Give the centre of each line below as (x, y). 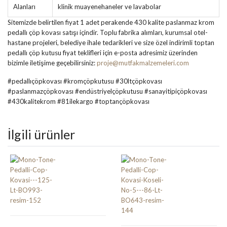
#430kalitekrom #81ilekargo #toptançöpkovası (79, 101)
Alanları (24, 6)
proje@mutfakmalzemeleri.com (143, 63)
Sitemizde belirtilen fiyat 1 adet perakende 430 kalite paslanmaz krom (111, 22)
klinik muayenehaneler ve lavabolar (109, 6)
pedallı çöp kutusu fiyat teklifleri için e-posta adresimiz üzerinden (103, 52)
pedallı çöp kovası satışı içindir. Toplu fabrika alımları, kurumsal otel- (108, 32)
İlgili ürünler (41, 134)
